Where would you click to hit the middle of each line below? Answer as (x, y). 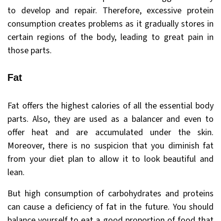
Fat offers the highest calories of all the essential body (110, 106)
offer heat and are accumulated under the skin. (110, 133)
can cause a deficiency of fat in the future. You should (110, 207)
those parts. (30, 50)
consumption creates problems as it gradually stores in (110, 24)
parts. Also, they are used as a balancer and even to (110, 119)
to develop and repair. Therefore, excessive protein (110, 10)
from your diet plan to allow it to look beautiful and (110, 159)
